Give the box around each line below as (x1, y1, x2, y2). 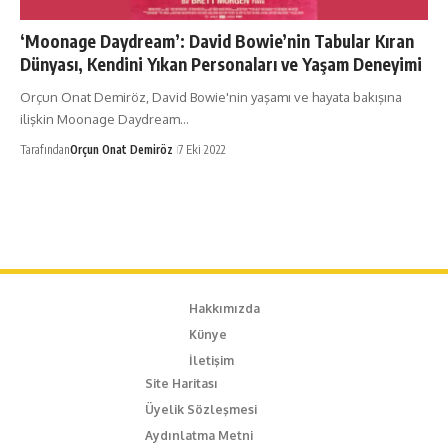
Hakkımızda (188, 301, 260, 317)
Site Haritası (145, 376, 218, 392)
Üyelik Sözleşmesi (145, 402, 257, 418)
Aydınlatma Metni (145, 428, 253, 444)
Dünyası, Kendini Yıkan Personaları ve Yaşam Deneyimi (20, 52, 422, 75)
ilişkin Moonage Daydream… (20, 110, 189, 127)
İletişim (188, 353, 234, 369)
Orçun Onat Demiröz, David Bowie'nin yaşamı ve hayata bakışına (20, 88, 402, 105)
